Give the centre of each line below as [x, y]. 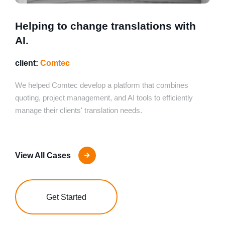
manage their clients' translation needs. [79, 110]
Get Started [66, 197]
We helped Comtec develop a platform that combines [102, 85]
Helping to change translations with [105, 26]
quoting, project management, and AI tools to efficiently [104, 98]
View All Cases [43, 156]
